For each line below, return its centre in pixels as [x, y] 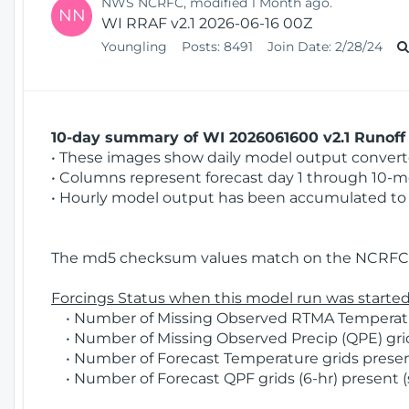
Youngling [136, 46]
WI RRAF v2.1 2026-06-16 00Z [207, 23]
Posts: [201, 46]
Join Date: [299, 46]
